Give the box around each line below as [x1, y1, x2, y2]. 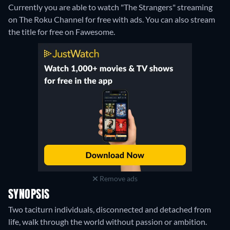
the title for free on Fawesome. [8, 27, 115, 37]
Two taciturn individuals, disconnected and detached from [8, 204, 211, 215]
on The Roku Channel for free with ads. [8, 14, 145, 25]
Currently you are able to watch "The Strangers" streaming [8, 2, 213, 12]
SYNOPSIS [8, 189, 50, 201]
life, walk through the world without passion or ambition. [8, 217, 207, 227]
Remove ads [98, 174, 138, 183]
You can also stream [145, 14, 215, 25]
